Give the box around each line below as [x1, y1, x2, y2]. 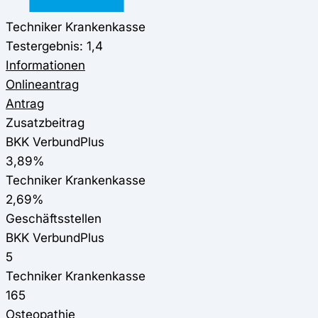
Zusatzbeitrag [6, 114, 84, 130]
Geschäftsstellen [6, 210, 102, 226]
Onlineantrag [6, 76, 79, 92]
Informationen [6, 57, 85, 72]
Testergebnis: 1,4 [6, 38, 103, 53]
